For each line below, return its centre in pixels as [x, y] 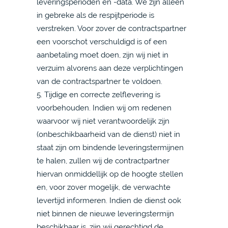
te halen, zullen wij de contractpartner [103, 161]
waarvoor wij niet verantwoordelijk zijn [103, 121]
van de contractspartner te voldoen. [99, 81]
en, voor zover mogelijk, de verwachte [104, 187]
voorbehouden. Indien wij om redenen [104, 108]
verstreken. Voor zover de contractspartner [111, 28]
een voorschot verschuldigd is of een [102, 41]
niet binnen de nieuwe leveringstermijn [105, 213]
